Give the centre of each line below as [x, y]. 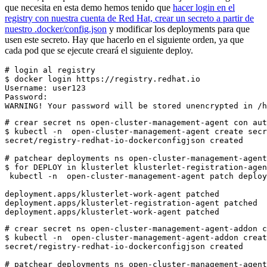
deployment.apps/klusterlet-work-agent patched [112, 194]
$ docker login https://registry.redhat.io [103, 79]
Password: [26, 97]
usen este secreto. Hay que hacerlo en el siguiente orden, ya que [124, 40]
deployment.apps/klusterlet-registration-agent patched [131, 203]
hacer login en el [204, 8]
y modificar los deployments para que [178, 29]
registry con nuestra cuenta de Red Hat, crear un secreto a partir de [129, 18]
